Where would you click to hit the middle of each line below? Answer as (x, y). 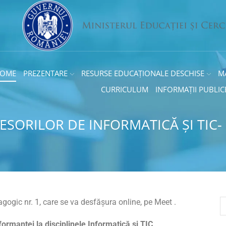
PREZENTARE (46, 74)
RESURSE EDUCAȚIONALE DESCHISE (143, 74)
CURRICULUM (124, 90)
